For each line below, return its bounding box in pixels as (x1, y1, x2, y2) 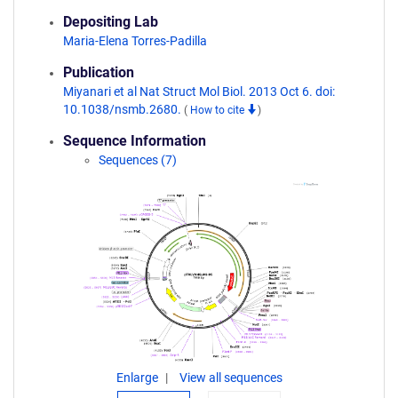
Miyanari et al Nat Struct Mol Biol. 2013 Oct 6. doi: (63, 84, 335, 99)
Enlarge (115, 370, 161, 385)
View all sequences (179, 370, 283, 385)
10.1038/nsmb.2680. (63, 102, 184, 116)
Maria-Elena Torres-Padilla (63, 34, 207, 48)
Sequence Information (63, 132, 206, 149)
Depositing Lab (63, 13, 158, 30)
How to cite (190, 104, 247, 116)
